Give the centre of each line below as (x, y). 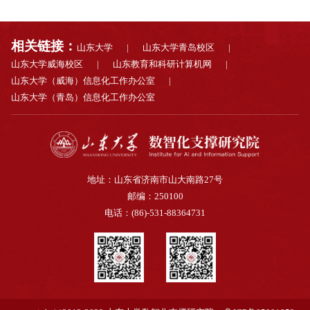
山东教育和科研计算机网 (162, 64)
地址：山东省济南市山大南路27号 (155, 180)
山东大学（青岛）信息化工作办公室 (83, 97)
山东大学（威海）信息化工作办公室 (83, 81)
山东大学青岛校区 (179, 47)
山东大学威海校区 (47, 64)
